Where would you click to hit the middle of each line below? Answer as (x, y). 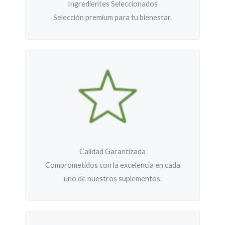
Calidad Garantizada (113, 151)
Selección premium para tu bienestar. (113, 17)
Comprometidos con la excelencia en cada (113, 165)
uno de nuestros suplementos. (113, 179)
